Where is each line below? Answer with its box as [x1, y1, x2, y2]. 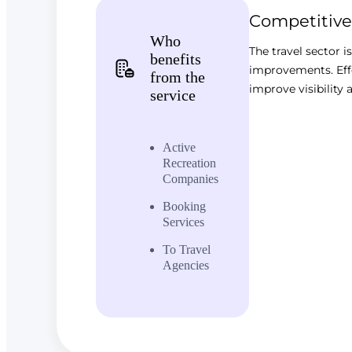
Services [163, 215, 204, 229]
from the [150, 68, 205, 86]
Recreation [163, 156, 216, 170]
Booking [163, 200, 206, 214]
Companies [163, 172, 218, 186]
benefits [150, 50, 201, 68]
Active [163, 141, 196, 155]
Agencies [163, 258, 209, 273]
